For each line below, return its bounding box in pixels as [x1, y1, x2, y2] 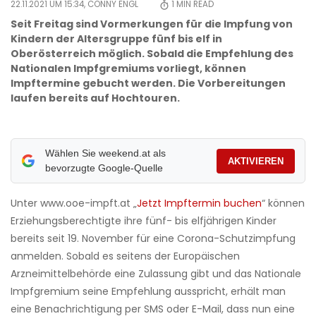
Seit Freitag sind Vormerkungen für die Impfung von [11, 17, 293, 32]
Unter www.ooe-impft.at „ [11, 196, 137, 211]
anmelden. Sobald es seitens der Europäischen [11, 249, 240, 264]
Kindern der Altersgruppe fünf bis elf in [11, 32, 222, 47]
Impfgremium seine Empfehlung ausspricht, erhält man [11, 284, 286, 299]
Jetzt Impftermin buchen [137, 196, 262, 211]
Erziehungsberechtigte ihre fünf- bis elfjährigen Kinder [11, 214, 276, 229]
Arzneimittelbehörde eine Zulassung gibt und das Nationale [11, 267, 301, 281]
